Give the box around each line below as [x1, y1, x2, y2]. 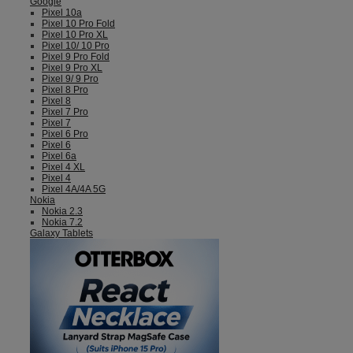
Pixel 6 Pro [42, 128, 88, 139]
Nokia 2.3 [42, 206, 83, 217]
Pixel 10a [42, 7, 82, 18]
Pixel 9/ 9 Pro [42, 73, 98, 84]
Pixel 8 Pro [42, 84, 88, 95]
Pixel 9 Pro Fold [42, 51, 110, 62]
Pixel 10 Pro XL [42, 29, 108, 40]
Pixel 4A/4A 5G [42, 184, 106, 195]
